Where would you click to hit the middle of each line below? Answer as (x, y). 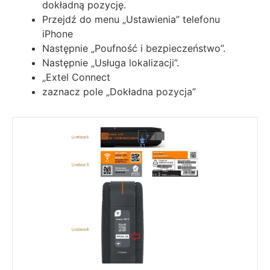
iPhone (58, 34)
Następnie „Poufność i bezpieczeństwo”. (134, 49)
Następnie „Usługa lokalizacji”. (111, 63)
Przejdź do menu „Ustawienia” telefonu (131, 20)
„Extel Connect (76, 77)
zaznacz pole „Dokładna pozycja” (119, 92)
